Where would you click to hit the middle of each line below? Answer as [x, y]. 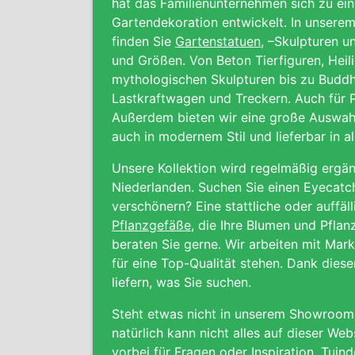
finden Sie [143, 41]
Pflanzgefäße [151, 225]
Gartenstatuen [218, 41]
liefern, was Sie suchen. [181, 282]
